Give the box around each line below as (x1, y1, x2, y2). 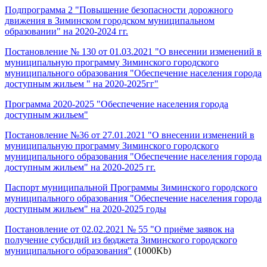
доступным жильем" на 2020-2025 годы (5, 203, 166, 214)
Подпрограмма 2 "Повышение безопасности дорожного (5, 4, 233, 15)
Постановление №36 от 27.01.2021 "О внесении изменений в (5, 129, 254, 140)
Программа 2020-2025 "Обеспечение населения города (5, 98, 228, 109)
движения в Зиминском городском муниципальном (5, 15, 215, 26)
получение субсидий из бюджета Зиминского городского (5, 234, 237, 245)
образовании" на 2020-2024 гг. (5, 26, 128, 36)
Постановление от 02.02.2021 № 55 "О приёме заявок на (5, 223, 234, 234)
